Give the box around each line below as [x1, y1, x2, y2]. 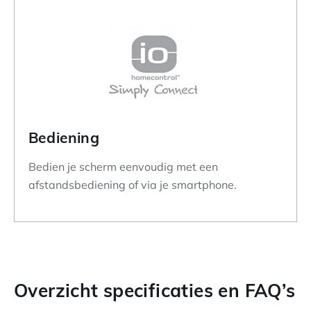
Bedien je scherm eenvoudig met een [28, 159, 218, 174]
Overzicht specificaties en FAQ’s [14, 277, 296, 302]
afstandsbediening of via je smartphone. [28, 177, 237, 192]
